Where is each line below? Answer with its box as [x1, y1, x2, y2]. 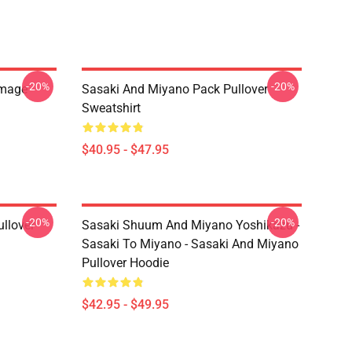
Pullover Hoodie [82, 255, 169, 270]
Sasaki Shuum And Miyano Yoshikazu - [82, 218, 299, 233]
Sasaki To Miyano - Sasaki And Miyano [82, 236, 299, 251]
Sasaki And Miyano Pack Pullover [82, 82, 268, 97]
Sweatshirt [82, 101, 141, 115]
